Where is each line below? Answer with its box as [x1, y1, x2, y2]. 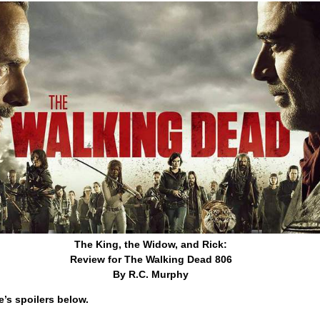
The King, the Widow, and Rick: [74, 238, 227, 250]
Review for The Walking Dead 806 [69, 253, 232, 265]
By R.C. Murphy [113, 268, 189, 280]
